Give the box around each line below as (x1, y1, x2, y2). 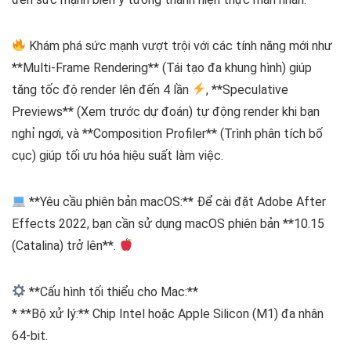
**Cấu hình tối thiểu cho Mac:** (26, 284, 199, 299)
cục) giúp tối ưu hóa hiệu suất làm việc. (12, 147, 223, 163)
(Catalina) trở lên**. (12, 237, 119, 253)
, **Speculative (206, 81, 289, 97)
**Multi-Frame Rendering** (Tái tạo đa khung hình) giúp (12, 60, 312, 75)
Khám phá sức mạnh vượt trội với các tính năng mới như (26, 38, 333, 53)
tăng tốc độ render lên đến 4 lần (12, 81, 192, 97)
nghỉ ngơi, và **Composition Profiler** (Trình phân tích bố (12, 125, 323, 141)
